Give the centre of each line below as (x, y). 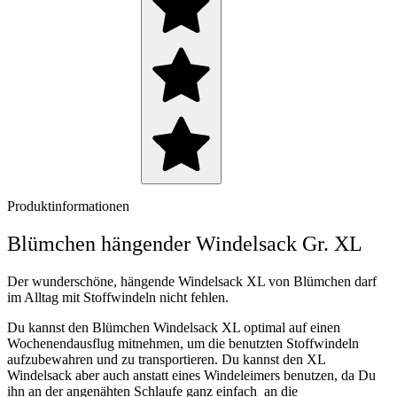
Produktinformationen (68, 206)
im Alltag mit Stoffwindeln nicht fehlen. (118, 298)
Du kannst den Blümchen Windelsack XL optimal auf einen (174, 328)
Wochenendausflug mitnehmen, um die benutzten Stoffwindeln (183, 344)
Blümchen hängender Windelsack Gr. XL (185, 244)
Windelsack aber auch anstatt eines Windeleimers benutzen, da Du (191, 376)
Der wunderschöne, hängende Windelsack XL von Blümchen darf (192, 282)
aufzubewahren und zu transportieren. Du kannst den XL (166, 360)
